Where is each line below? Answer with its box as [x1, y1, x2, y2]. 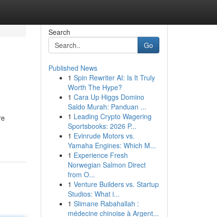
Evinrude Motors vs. [73, 131, 135, 140]
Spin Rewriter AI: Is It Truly [73, 73, 155, 82]
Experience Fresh [73, 150, 128, 160]
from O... [67, 170, 95, 179]
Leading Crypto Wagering [73, 111, 152, 121]
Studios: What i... [67, 189, 120, 199]
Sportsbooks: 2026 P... [67, 121, 137, 131]
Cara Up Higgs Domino [73, 92, 144, 102]
